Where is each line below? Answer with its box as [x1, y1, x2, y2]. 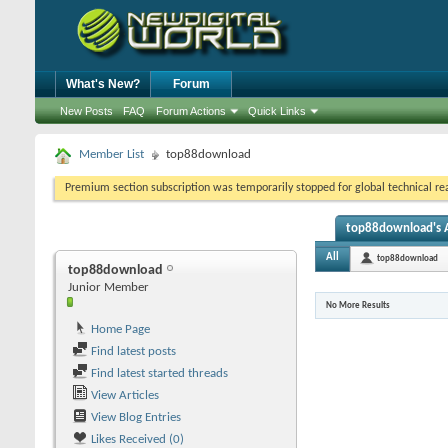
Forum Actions [156, 105, 226, 117]
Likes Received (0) [88, 433, 184, 446]
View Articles [88, 389, 159, 402]
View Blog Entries [88, 411, 181, 424]
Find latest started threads [88, 367, 228, 380]
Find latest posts [88, 345, 176, 358]
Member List [79, 148, 144, 161]
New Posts [60, 105, 113, 117]
